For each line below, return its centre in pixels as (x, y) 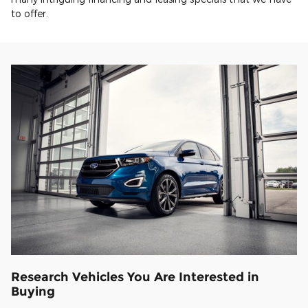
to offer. (30, 13)
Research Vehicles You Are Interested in (135, 277)
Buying (33, 291)
